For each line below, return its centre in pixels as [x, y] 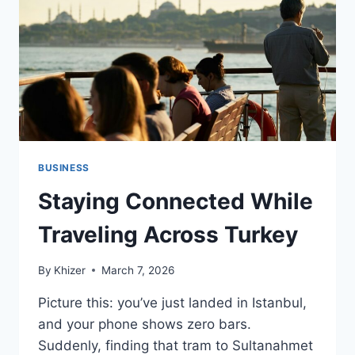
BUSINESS [64, 168]
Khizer [70, 270]
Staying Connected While [176, 202]
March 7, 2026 [138, 270]
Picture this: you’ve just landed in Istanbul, [172, 302]
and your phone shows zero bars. [145, 324]
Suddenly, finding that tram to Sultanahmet [176, 345]
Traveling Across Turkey [168, 235]
